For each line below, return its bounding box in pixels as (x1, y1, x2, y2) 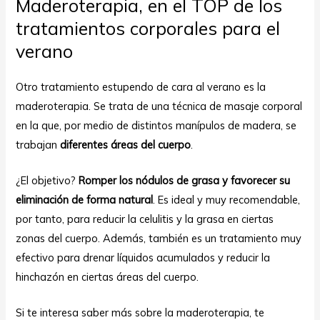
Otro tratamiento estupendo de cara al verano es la (16, 79, 266, 94)
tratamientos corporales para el (16, 16, 281, 39)
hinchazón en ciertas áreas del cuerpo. (16, 269, 199, 284)
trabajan (16, 137, 61, 151)
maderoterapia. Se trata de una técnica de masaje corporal (16, 99, 303, 113)
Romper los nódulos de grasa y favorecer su (79, 173, 291, 187)
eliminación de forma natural (16, 192, 154, 206)
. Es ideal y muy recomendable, (153, 192, 301, 206)
